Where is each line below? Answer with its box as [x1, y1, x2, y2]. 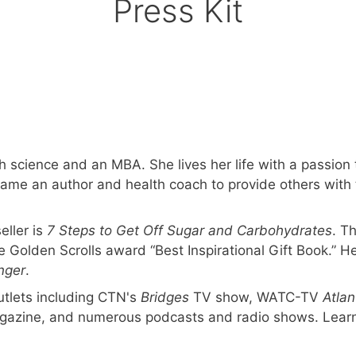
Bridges [137, 288, 193, 305]
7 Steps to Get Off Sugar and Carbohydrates [47, 222, 332, 238]
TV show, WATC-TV [193, 288, 323, 305]
